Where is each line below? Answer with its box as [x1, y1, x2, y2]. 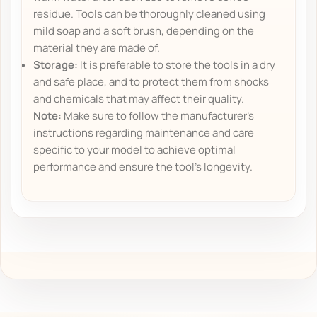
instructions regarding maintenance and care [33, 125, 255, 140]
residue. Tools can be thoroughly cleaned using [33, 6, 266, 21]
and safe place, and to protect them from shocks [33, 74, 270, 89]
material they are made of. [33, 40, 161, 55]
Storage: [33, 57, 79, 72]
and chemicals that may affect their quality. [33, 91, 245, 106]
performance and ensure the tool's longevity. [33, 158, 253, 174]
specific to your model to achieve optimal [33, 142, 236, 157]
